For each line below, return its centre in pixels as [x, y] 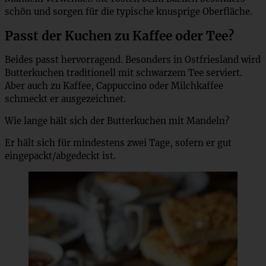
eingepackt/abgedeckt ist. [60, 156]
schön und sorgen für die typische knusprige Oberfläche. [129, 11]
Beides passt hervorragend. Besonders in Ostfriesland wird [133, 60]
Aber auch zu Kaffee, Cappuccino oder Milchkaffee [114, 86]
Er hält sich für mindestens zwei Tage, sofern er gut [118, 143]
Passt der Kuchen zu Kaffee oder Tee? [120, 36]
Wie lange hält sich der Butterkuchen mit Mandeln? [117, 121]
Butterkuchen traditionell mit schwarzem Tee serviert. [123, 73]
